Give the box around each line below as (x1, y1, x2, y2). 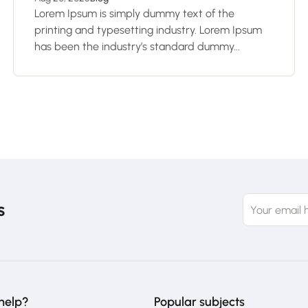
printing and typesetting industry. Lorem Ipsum (34, 23, 262, 36)
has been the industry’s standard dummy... (34, 40, 240, 53)
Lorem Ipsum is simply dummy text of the (34, 7, 234, 20)
